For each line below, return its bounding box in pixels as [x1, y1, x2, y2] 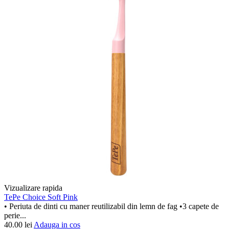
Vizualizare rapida [4, 184, 62, 193]
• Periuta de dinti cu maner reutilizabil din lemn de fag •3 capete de [4, 202, 219, 211]
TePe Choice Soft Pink [4, 193, 78, 202]
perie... [4, 211, 26, 220]
